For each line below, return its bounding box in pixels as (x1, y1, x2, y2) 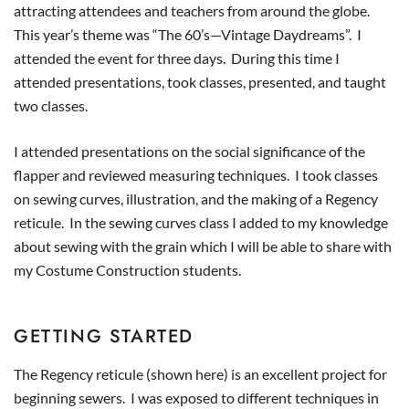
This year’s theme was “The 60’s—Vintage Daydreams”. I (14, 26, 362, 43)
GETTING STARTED (14, 323, 194, 350)
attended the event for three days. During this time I (14, 49, 340, 67)
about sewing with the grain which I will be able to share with (14, 237, 392, 255)
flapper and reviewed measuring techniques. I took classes (14, 166, 378, 184)
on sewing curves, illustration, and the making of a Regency (14, 190, 378, 207)
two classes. (14, 97, 88, 114)
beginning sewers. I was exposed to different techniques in (14, 389, 379, 406)
